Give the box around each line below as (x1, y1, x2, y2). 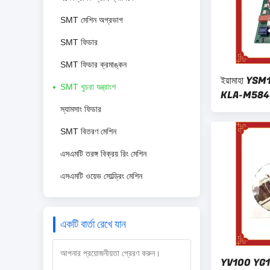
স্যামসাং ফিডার (60, 104, 101, 114)
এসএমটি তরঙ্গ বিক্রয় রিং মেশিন (60, 149, 146, 159)
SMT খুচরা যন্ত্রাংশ (60, 82, 116, 92)
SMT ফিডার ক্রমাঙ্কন (60, 60, 127, 69)
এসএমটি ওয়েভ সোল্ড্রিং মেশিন (60, 171, 142, 181)
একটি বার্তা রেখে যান (60, 216, 126, 233)
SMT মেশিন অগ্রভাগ (60, 15, 123, 25)
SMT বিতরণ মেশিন (60, 127, 116, 136)
